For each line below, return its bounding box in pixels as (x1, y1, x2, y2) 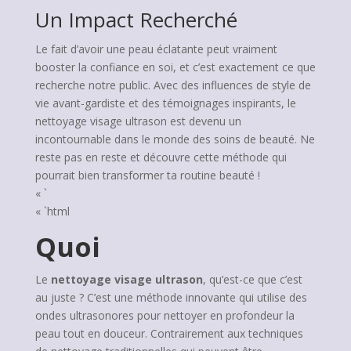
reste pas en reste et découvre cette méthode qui (34, 150, 287, 165)
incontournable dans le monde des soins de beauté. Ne (34, 132, 315, 147)
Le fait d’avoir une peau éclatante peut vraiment (34, 42, 277, 56)
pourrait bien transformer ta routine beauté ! (34, 168, 260, 183)
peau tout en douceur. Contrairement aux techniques (34, 326, 303, 341)
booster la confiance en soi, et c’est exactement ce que (34, 60, 316, 74)
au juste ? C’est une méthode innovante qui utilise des (34, 290, 307, 305)
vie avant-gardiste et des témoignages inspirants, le (34, 96, 296, 110)
